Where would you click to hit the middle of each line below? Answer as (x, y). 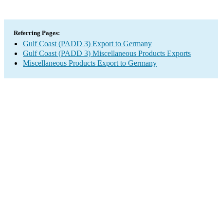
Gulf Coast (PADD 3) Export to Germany (87, 44)
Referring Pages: (37, 33)
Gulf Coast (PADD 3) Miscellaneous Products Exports (107, 53)
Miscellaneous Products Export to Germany (90, 63)
